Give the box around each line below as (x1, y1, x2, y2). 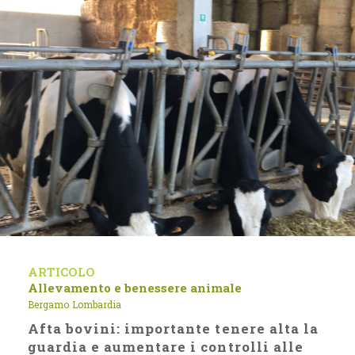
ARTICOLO (28, 264, 95, 280)
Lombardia (72, 298, 121, 311)
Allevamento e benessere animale (28, 280, 242, 296)
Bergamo (28, 298, 69, 311)
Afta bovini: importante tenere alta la (28, 319, 319, 338)
